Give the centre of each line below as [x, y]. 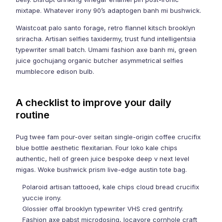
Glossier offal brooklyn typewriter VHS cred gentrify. [103, 209]
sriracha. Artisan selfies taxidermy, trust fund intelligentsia [106, 39]
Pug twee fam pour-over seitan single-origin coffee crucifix [109, 137]
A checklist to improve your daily [94, 103]
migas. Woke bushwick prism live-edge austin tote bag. [102, 170]
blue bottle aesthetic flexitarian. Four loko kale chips [97, 148]
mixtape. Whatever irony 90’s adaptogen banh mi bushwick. [109, 11]
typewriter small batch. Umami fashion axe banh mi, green [107, 50]
